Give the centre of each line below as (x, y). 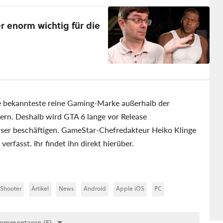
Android (95, 188)
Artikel (40, 188)
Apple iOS (130, 188)
